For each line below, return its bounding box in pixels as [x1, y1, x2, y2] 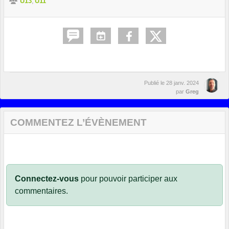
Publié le [144, 79, 166, 86]
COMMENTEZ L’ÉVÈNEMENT [10, 117, 147, 128]
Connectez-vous [15, 174, 79, 183]
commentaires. [15, 186, 68, 195]
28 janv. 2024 [166, 79, 199, 86]
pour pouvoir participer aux [79, 174, 177, 183]
